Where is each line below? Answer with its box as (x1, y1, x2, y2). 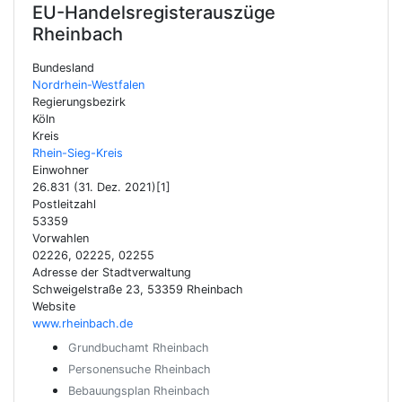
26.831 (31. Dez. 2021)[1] (32, 180, 170, 194)
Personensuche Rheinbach (68, 363, 211, 376)
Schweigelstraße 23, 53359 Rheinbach (32, 283, 243, 296)
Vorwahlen (32, 232, 89, 245)
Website (32, 300, 75, 313)
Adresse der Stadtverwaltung (32, 266, 191, 279)
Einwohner (32, 163, 89, 177)
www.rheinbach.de (32, 317, 133, 330)
